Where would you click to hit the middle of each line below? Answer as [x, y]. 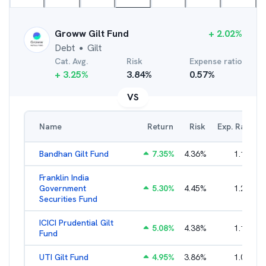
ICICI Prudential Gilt [76, 223]
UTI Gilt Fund [64, 257]
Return [160, 126]
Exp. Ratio [236, 126]
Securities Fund [68, 199]
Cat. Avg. [71, 61]
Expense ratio [216, 61]
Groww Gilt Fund [92, 34]
